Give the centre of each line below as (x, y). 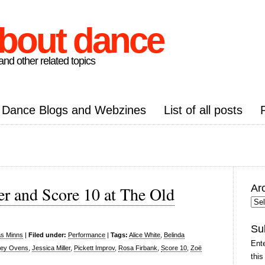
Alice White (145, 235)
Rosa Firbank (138, 248)
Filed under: (47, 235)
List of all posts (203, 110)
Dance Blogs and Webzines (74, 110)
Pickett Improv (94, 248)
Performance (87, 235)
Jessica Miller (51, 248)
